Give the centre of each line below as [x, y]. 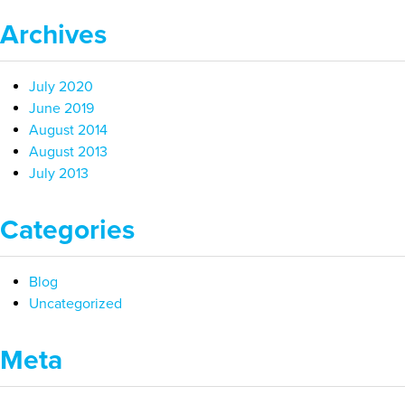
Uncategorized [75, 303]
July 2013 [59, 173]
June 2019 [61, 108]
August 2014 [68, 130]
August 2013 [68, 151]
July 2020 [61, 86]
